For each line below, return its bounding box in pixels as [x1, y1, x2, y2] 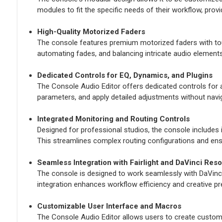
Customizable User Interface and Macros [37, 202, 181, 211]
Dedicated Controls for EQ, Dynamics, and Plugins [37, 71, 213, 80]
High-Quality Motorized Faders [37, 27, 145, 37]
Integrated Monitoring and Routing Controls [37, 114, 190, 124]
